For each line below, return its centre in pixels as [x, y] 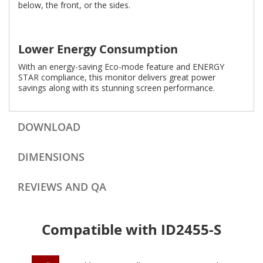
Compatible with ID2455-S [131, 230]
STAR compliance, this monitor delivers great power [117, 77]
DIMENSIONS [51, 157]
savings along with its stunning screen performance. [117, 88]
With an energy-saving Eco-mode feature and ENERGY [121, 67]
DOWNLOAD [49, 127]
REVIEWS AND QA [62, 187]
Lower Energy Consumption [98, 49]
